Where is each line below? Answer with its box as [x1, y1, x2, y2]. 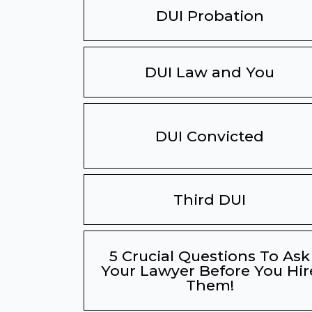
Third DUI [173, 191, 247, 208]
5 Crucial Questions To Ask [109, 247, 311, 265]
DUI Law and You [145, 63, 275, 81]
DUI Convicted [155, 127, 265, 145]
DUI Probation [155, 7, 264, 24]
